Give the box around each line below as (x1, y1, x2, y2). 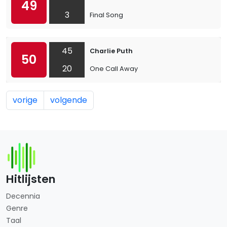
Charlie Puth (90, 47, 133, 55)
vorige (13, 94, 37, 106)
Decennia (6, 191, 40, 201)
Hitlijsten (6, 171, 56, 187)
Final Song (90, 11, 123, 19)
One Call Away (90, 64, 138, 73)
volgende (50, 94, 87, 106)
